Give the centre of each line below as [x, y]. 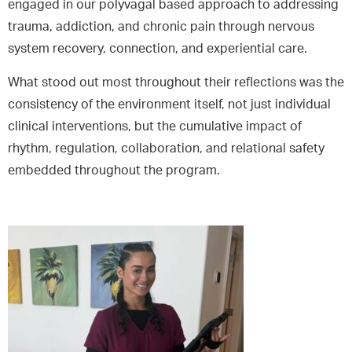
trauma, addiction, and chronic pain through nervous [161, 27]
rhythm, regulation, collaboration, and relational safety [166, 148]
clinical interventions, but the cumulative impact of [155, 126]
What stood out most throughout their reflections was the [176, 82]
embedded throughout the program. [114, 170]
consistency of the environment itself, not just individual [169, 104]
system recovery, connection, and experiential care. [158, 49]
